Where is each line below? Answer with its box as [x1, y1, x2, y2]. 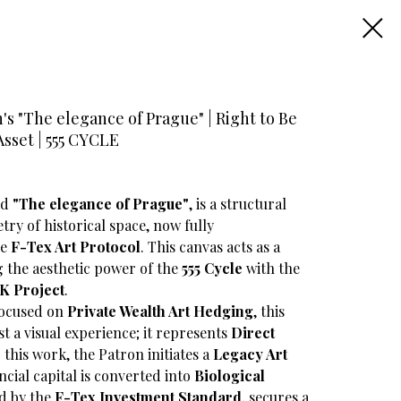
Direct [231, 323, 275, 342]
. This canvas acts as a [141, 237, 280, 256]
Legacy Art [213, 345, 287, 363]
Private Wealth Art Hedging [67, 302, 253, 320]
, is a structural [189, 194, 286, 213]
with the [243, 259, 300, 277]
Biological [194, 366, 265, 385]
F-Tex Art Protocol [11, 237, 141, 256]
